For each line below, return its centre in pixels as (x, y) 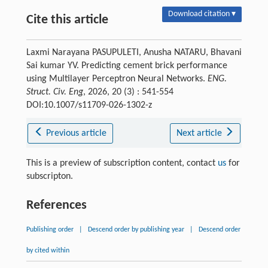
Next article (200, 133)
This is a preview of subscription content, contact (122, 163)
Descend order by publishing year (136, 229)
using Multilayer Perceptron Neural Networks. (117, 79)
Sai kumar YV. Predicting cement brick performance (127, 66)
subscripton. (49, 176)
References (56, 205)
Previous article (77, 133)
